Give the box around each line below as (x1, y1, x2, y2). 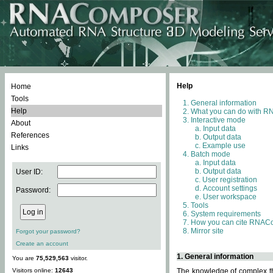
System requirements (191, 210, 261, 218)
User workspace (203, 193, 257, 201)
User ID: (16, 168, 43, 176)
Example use (202, 141, 246, 150)
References (11, 131, 49, 140)
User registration (202, 175, 257, 184)
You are (12, 255, 36, 261)
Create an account (16, 240, 68, 247)
